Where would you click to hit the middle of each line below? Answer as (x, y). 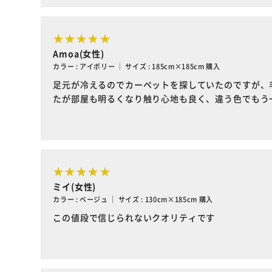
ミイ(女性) (75, 186)
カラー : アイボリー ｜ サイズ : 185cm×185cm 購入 (137, 66)
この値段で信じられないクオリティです (134, 217)
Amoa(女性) (79, 53)
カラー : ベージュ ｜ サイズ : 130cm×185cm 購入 (133, 199)
